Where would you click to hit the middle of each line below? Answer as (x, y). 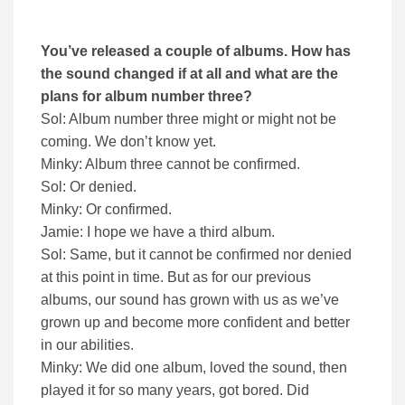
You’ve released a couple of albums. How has (196, 52)
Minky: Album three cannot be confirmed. (170, 165)
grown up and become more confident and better (195, 323)
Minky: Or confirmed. (106, 210)
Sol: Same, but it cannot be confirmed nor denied (196, 255)
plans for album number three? (146, 97)
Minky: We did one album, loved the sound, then (194, 368)
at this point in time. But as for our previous (176, 278)
